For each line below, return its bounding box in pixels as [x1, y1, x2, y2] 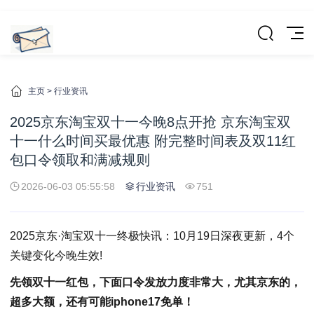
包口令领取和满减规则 [10, 152, 150, 168]
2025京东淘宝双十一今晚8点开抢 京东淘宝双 [10, 114, 291, 130]
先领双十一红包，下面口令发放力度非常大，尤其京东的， [10, 275, 301, 288]
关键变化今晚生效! [10, 250, 102, 261]
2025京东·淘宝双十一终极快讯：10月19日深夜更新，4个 [10, 230, 294, 242]
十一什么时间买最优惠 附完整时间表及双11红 [10, 133, 296, 149]
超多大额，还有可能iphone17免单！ [10, 295, 194, 308]
